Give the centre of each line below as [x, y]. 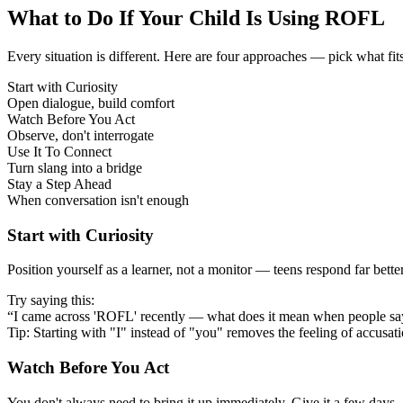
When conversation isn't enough [98, 200]
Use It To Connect [59, 151]
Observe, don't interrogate [81, 135]
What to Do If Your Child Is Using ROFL [196, 18]
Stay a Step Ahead [59, 184]
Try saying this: [51, 300]
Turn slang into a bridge [75, 167]
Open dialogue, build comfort [91, 103]
